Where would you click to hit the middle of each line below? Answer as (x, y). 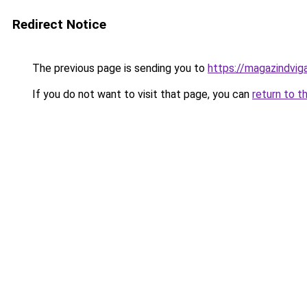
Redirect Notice (59, 24)
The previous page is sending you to (119, 68)
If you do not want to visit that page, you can (141, 94)
